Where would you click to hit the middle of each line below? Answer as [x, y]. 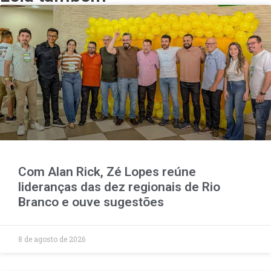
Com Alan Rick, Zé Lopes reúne [107, 171]
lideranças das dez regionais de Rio [119, 187]
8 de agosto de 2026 [52, 239]
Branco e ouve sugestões [91, 202]
